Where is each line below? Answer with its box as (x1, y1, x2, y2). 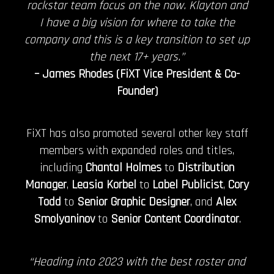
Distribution (177, 160, 234, 176)
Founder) (116, 83, 158, 100)
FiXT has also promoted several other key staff (26, 125, 248, 142)
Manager (25, 177, 67, 193)
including (40, 160, 86, 176)
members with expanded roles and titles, (40, 143, 234, 159)
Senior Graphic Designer (77, 194, 190, 210)
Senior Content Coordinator (110, 211, 239, 228)
